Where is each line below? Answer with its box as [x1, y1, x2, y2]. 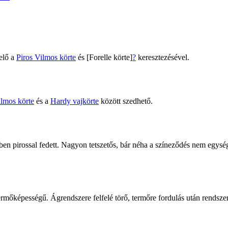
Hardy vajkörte [50, 96, 99, 105]
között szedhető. [99, 96, 153, 105]
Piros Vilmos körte [16, 52, 76, 62]
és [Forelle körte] [76, 52, 132, 62]
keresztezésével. [136, 52, 189, 62]
